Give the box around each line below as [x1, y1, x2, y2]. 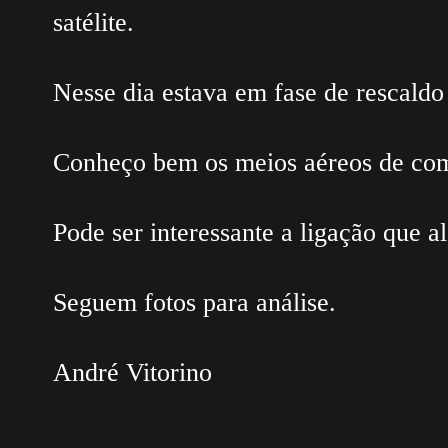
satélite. [52, 8, 134, 38]
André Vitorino [52, 358, 212, 388]
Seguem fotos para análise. [52, 288, 336, 318]
